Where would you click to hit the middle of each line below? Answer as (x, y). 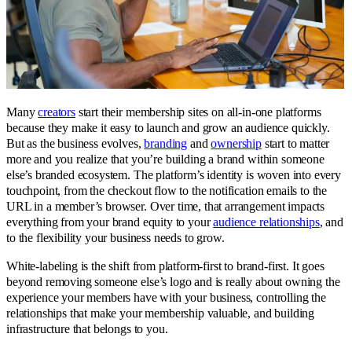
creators (57, 112)
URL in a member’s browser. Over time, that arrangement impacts (166, 207)
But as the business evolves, (75, 144)
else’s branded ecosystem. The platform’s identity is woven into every (174, 175)
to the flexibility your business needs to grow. (115, 238)
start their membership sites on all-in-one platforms (198, 112)
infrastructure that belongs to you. (87, 329)
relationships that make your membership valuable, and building (161, 313)
